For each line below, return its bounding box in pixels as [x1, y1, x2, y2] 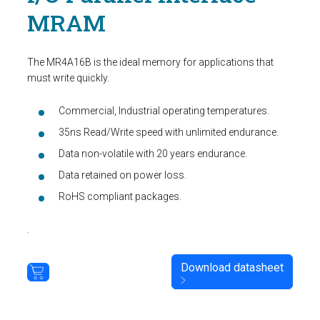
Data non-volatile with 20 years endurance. [59, 148, 247, 160]
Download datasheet [181, 261, 284, 275]
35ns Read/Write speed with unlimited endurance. [59, 126, 279, 139]
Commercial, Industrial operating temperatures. [59, 105, 269, 117]
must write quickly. [27, 72, 109, 84]
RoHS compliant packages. [59, 191, 181, 203]
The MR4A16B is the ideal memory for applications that [27, 56, 274, 69]
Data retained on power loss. [59, 169, 186, 181]
